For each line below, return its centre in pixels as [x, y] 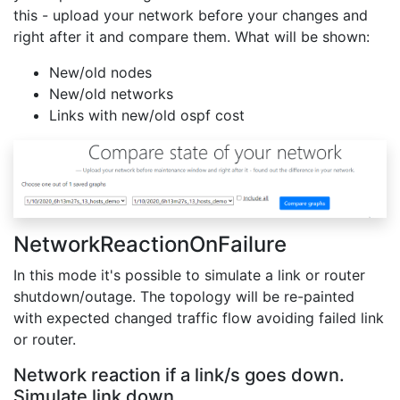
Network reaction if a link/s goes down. [179, 375]
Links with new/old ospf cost [147, 115]
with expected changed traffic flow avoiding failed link [199, 317]
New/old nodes [100, 72]
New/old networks [111, 93]
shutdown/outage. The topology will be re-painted [184, 296]
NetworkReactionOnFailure [150, 244]
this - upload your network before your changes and [191, 15]
